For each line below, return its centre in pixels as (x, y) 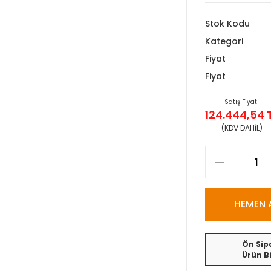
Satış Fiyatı (242, 102)
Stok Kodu (227, 24)
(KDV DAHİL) (242, 128)
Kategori (224, 41)
